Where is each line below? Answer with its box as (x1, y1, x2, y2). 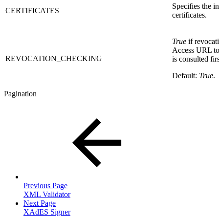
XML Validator (23, 190, 70, 199)
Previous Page (23, 181, 67, 190)
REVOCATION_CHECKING (5, 54, 104, 63)
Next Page (23, 199, 56, 208)
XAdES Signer (23, 208, 70, 217)
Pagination (4, 89, 37, 98)
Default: (172, 71, 199, 80)
